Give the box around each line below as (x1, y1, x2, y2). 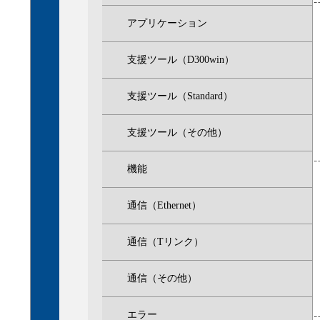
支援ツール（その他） (127, 127, 227, 138)
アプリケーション (127, 18, 207, 29)
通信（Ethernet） (127, 200, 201, 211)
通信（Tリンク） (127, 236, 204, 247)
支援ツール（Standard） (127, 91, 233, 101)
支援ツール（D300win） (127, 54, 234, 65)
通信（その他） (127, 273, 197, 284)
